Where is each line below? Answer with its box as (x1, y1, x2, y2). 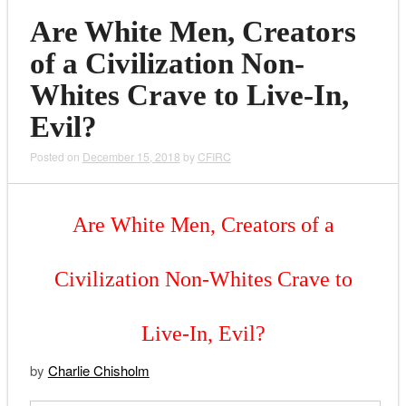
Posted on (29, 148, 82, 164)
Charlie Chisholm (47, 360, 150, 380)
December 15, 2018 (82, 148, 180, 164)
